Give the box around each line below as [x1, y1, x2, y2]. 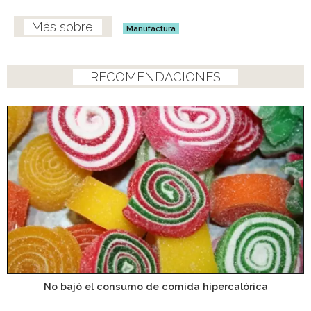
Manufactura [126, 24, 176, 34]
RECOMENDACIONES [90, 69, 221, 85]
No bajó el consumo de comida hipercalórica [43, 280, 268, 293]
